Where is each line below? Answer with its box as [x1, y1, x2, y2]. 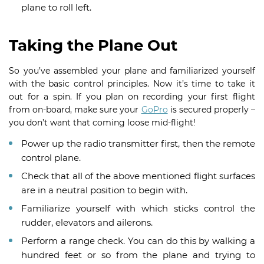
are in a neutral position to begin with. [21, 184, 187, 196]
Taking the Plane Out [9, 36, 177, 55]
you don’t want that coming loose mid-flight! [9, 117, 196, 128]
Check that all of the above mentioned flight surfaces [21, 170, 255, 182]
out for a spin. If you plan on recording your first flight [9, 91, 255, 103]
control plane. [21, 152, 81, 164]
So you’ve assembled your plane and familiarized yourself [9, 65, 255, 77]
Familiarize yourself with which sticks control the [21, 203, 255, 214]
